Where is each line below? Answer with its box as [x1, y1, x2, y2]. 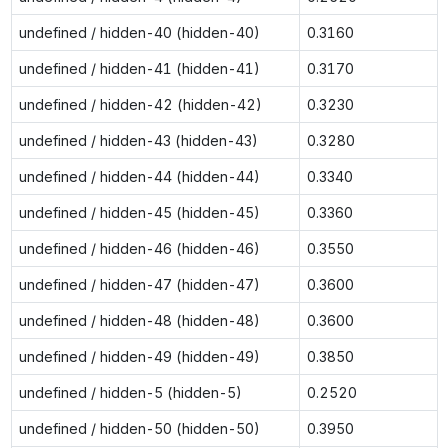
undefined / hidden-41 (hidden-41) [18, 59, 260, 77]
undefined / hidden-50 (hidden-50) [18, 419, 260, 437]
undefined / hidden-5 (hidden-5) [18, 383, 242, 401]
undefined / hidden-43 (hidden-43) [18, 131, 258, 149]
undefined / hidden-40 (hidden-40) [18, 23, 260, 41]
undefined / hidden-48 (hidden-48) [18, 311, 260, 329]
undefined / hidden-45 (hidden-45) [18, 203, 260, 221]
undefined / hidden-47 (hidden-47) [18, 275, 260, 293]
